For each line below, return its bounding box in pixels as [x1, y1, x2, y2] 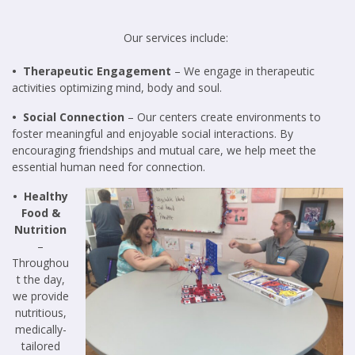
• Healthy [13, 189, 68, 204]
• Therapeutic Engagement [12, 63, 171, 79]
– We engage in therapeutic [171, 63, 315, 79]
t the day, [16, 272, 65, 288]
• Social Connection [12, 109, 124, 125]
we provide [12, 288, 69, 304]
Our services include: [124, 30, 231, 46]
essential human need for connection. [12, 159, 205, 175]
